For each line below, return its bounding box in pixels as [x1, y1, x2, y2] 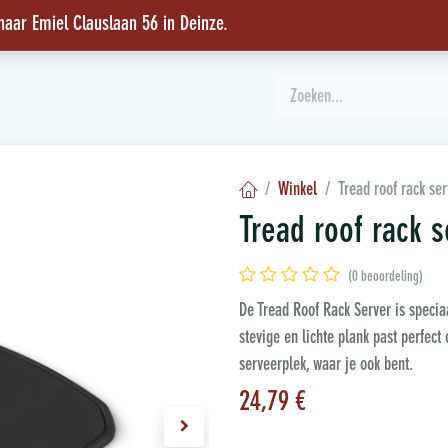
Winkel [278, 181, 317, 200]
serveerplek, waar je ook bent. [239, 356, 413, 375]
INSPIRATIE [5, 91, 62, 105]
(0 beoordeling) [348, 270, 423, 285]
